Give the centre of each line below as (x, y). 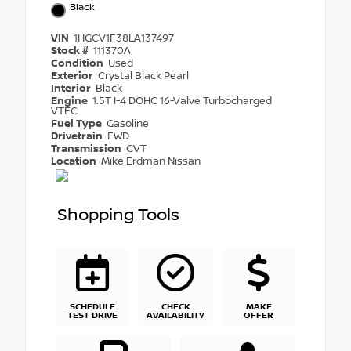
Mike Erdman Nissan (151, 162)
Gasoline (128, 124)
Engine (71, 101)
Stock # (71, 51)
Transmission (87, 149)
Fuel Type (78, 124)
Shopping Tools (118, 216)
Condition (78, 64)
